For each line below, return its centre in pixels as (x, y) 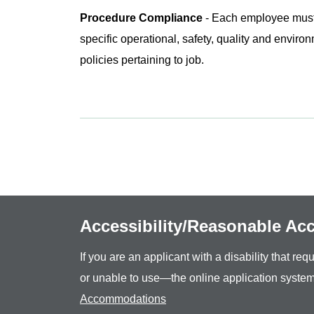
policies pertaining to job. (143, 60)
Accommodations (123, 299)
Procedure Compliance (141, 18)
